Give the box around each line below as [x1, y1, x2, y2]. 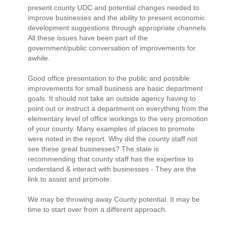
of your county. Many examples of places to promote [28, 124, 195, 133]
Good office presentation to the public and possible [28, 74, 190, 82]
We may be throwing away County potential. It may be [28, 195, 200, 203]
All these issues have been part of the [28, 33, 148, 42]
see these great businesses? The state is [28, 144, 159, 153]
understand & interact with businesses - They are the [28, 164, 196, 173]
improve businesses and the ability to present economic [28, 13, 205, 22]
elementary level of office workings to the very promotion [28, 114, 208, 123]
